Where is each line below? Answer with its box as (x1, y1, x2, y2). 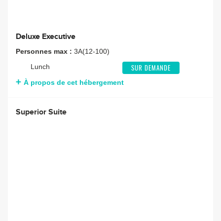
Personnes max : (16, 47, 74, 56)
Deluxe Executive (16, 32, 75, 42)
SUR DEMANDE (131, 66, 171, 73)
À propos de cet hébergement (24, 78, 124, 87)
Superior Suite (16, 107, 67, 117)
